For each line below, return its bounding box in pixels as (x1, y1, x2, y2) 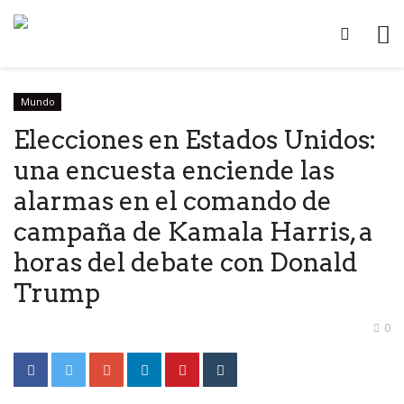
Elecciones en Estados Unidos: (14, 124, 376, 155)
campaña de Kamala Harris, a (14, 216, 373, 247)
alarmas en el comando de (14, 185, 332, 216)
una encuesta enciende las (14, 154, 335, 186)
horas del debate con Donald (14, 246, 357, 278)
